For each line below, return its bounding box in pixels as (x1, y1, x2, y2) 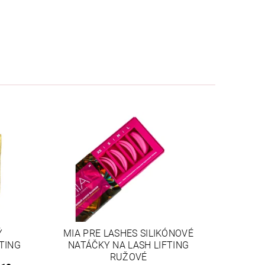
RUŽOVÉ (109, 251, 147, 263)
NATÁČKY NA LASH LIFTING (67, 239, 189, 251)
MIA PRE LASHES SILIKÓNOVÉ (63, 227, 194, 239)
